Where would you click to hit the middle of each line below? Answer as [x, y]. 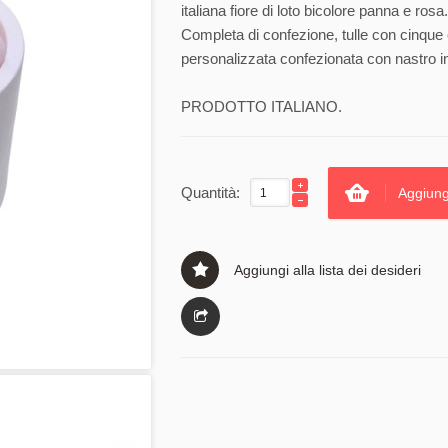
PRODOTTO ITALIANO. [261, 107]
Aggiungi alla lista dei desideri [327, 270]
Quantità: [210, 193]
